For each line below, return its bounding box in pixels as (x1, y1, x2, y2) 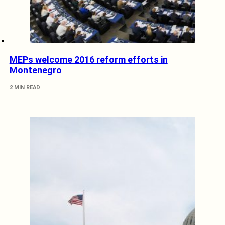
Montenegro (9, 65, 62, 76)
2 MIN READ (9, 84, 40, 91)
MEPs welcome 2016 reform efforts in (9, 54, 168, 65)
